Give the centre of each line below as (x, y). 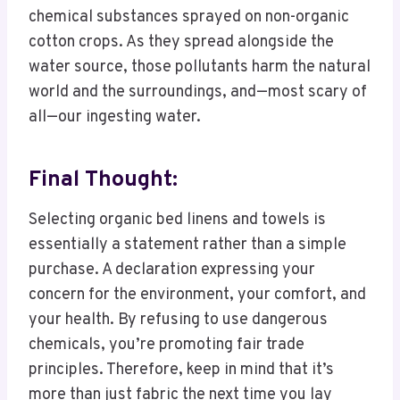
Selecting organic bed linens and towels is (177, 221)
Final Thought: (103, 180)
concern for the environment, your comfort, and (197, 296)
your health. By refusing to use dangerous (178, 321)
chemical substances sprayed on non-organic (189, 18)
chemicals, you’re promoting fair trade (167, 346)
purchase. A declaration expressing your (172, 271)
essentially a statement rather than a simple (187, 246)
